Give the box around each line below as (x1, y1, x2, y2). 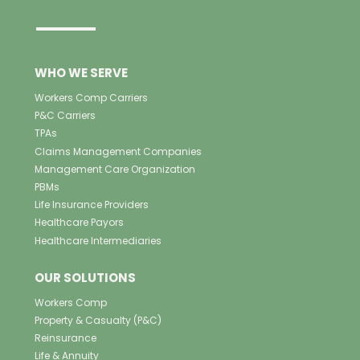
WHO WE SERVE (35, 64, 128, 81)
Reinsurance (35, 331, 96, 346)
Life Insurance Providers (35, 198, 149, 212)
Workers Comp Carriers (35, 91, 148, 104)
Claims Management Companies (35, 144, 202, 158)
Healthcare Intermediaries (35, 233, 162, 247)
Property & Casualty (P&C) (35, 313, 162, 327)
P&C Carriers (35, 108, 96, 123)
